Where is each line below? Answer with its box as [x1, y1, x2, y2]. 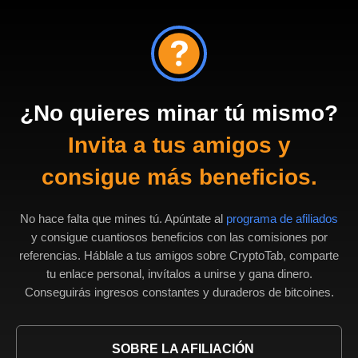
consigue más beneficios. [41, 165, 317, 189]
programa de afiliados [226, 212, 338, 225]
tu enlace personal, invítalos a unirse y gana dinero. [46, 267, 312, 280]
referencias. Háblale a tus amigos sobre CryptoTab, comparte [19, 249, 339, 262]
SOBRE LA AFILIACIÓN [112, 342, 254, 356]
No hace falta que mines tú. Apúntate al [20, 212, 226, 225]
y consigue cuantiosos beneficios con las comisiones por [30, 230, 328, 244]
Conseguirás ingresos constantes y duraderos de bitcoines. [24, 285, 334, 299]
